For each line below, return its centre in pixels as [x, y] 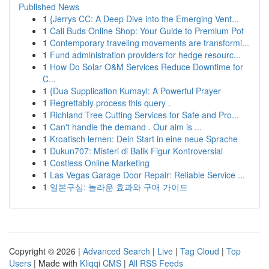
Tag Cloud [200, 251]
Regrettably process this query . [110, 103]
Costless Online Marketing [100, 163]
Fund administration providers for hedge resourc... [145, 55]
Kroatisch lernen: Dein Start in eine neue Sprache [144, 139]
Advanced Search [116, 251]
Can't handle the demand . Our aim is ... [126, 127]
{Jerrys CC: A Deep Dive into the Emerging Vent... [144, 19]
